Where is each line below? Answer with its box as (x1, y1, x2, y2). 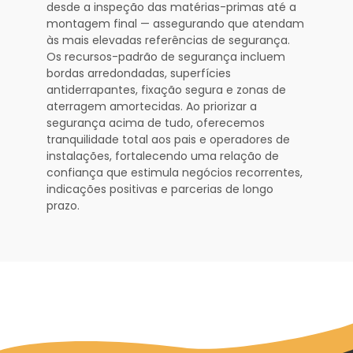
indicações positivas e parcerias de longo (46, 180, 273, 197)
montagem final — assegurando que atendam (46, 15, 304, 32)
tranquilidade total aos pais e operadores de (46, 131, 290, 147)
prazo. (46, 197, 80, 214)
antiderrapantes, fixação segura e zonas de (46, 81, 286, 98)
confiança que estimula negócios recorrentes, (46, 164, 303, 180)
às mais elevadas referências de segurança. (46, 32, 290, 48)
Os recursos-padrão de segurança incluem (46, 48, 285, 65)
